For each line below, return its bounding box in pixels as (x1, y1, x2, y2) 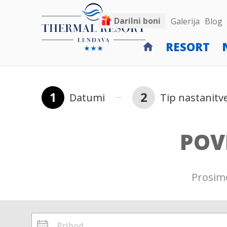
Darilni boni (114, 15, 161, 26)
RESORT (166, 39, 210, 54)
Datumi (69, 90, 105, 104)
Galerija (171, 16, 200, 27)
